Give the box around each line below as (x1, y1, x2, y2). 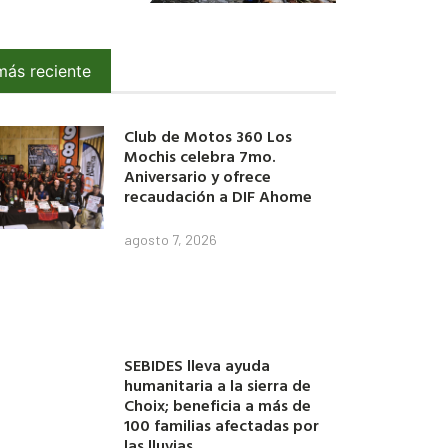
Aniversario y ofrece (124, 163, 272, 188)
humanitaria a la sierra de (124, 373, 312, 398)
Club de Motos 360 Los (124, 123, 293, 148)
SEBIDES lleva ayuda (124, 353, 271, 378)
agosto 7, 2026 (124, 230, 218, 248)
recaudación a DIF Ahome (124, 183, 313, 208)
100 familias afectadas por (124, 413, 320, 438)
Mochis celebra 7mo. (124, 143, 277, 168)
